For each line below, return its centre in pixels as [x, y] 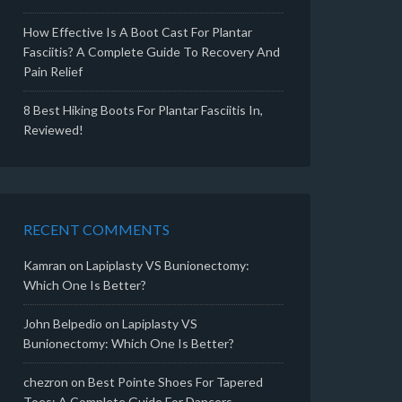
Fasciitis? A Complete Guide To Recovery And [152, 52]
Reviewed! [53, 130]
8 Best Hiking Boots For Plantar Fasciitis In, [143, 110]
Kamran [45, 265]
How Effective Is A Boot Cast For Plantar [138, 32]
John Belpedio [63, 323]
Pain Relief [53, 71]
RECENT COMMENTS [96, 229]
